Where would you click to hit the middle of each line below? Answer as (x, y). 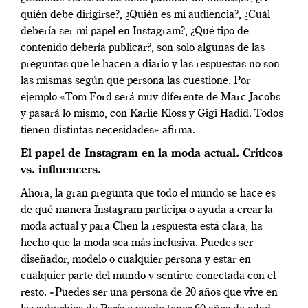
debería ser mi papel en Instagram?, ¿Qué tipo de (135, 31)
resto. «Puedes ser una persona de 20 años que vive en (149, 293)
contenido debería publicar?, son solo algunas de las (143, 48)
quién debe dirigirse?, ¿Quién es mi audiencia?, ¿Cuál (145, 15)
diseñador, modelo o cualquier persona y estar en (136, 260)
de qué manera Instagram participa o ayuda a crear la (147, 210)
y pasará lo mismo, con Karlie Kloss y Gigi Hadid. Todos (152, 114)
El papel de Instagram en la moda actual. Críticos (152, 154)
